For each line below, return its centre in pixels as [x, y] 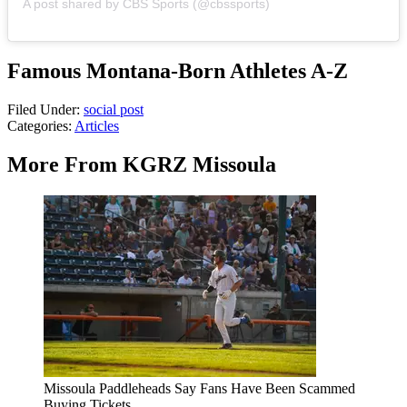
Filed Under [42, 109]
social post [114, 109]
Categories [38, 125]
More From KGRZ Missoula [142, 164]
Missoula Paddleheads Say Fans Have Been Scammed [199, 388]
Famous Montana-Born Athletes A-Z [178, 71]
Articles [97, 125]
